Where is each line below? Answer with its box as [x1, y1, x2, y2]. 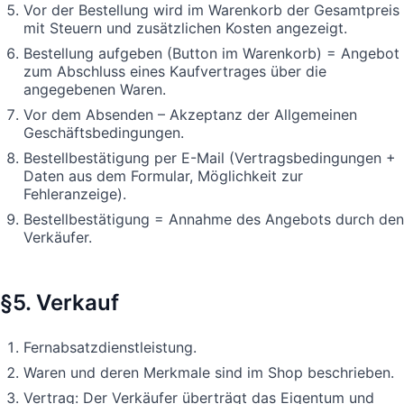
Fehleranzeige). [23, 184, 126, 203]
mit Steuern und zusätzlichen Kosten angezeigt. [23, 18, 347, 37]
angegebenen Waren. [23, 79, 166, 98]
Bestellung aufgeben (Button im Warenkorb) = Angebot [23, 43, 399, 62]
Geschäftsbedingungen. [23, 123, 184, 142]
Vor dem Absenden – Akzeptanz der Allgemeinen [23, 105, 357, 124]
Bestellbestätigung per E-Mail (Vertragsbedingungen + [23, 148, 396, 167]
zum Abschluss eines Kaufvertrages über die [23, 61, 326, 80]
